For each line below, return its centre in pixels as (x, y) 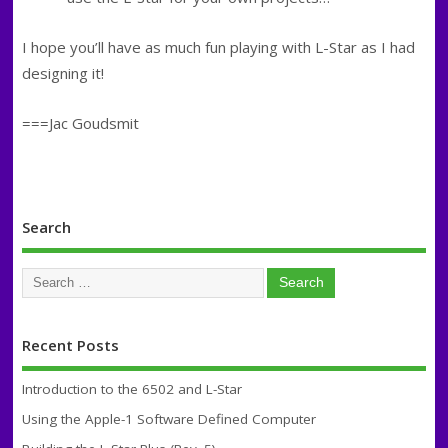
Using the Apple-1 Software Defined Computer (168, 418)
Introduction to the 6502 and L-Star (131, 388)
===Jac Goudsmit (80, 122)
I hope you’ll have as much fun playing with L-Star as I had (218, 46)
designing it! (62, 72)
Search (46, 227)
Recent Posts (70, 345)
